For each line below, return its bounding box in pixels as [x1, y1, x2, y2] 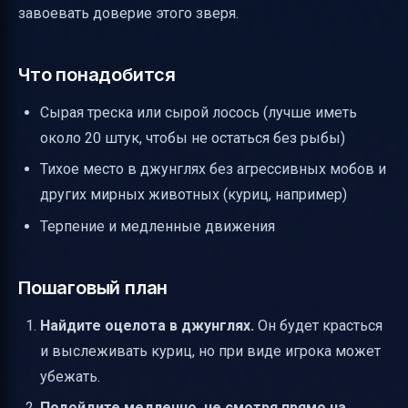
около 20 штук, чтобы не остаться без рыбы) [40, 129, 345, 147]
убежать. [40, 367, 100, 385]
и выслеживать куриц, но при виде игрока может [40, 342, 381, 360]
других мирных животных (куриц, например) [40, 186, 347, 204]
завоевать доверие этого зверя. [18, 5, 239, 22]
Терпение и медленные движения [40, 217, 275, 235]
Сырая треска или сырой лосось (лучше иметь [40, 104, 357, 121]
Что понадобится [18, 64, 176, 86]
